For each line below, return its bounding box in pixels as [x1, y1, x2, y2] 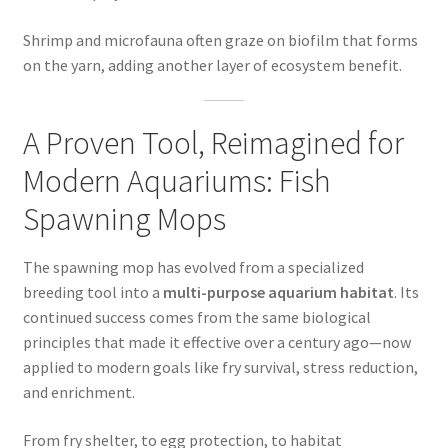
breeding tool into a [22, 282, 163, 303]
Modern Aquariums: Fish [22, 161, 331, 202]
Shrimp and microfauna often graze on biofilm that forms [22, 29, 418, 50]
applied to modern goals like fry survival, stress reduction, [22, 357, 418, 378]
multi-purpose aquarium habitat [162, 282, 394, 303]
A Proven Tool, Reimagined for [22, 123, 404, 164]
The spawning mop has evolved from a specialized [22, 257, 364, 278]
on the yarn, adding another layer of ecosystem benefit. [22, 54, 402, 75]
